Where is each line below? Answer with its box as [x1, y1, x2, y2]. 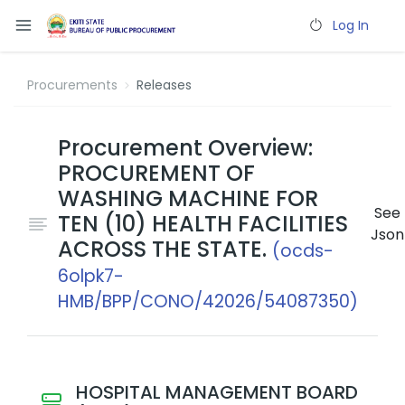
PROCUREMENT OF [58, 158, 255, 188]
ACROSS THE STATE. [58, 234, 272, 264]
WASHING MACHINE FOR [58, 184, 318, 213]
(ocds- [272, 239, 334, 263]
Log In [333, 16, 369, 34]
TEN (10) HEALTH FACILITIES [58, 209, 348, 239]
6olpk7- [58, 264, 124, 288]
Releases [136, 76, 192, 94]
